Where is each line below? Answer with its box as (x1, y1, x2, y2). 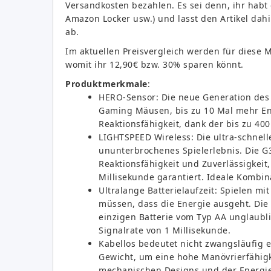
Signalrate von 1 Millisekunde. (99, 224, 230, 236)
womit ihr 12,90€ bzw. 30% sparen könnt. (65, 58, 244, 70)
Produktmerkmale (65, 77, 148, 90)
